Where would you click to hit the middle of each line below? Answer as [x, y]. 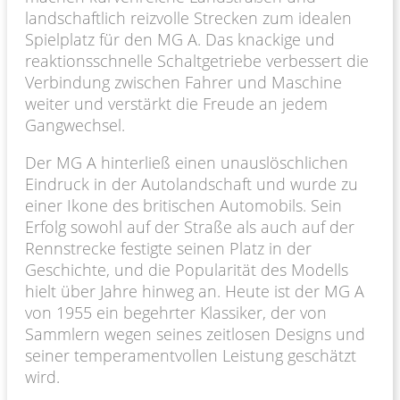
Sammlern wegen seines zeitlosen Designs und [195, 333]
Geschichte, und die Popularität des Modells [187, 269]
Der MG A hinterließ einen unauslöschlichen [187, 162]
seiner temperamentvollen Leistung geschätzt [191, 355]
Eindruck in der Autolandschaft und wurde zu [192, 183]
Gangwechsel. [75, 125]
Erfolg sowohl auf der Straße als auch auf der [190, 226]
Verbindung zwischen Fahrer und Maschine [183, 82]
